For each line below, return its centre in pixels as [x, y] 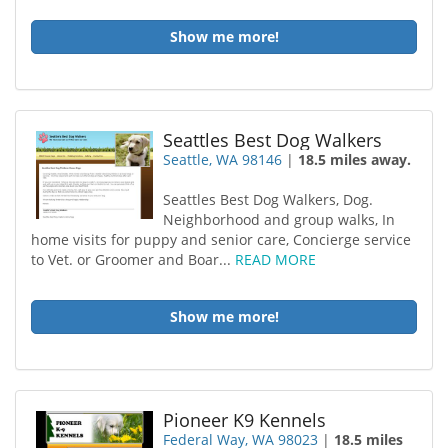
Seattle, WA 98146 [223, 159]
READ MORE [275, 259]
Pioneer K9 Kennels [245, 420]
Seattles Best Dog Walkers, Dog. [268, 199]
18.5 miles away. [355, 159]
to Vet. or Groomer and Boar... [133, 259]
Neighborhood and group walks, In [279, 219]
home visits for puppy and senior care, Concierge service [221, 239]
